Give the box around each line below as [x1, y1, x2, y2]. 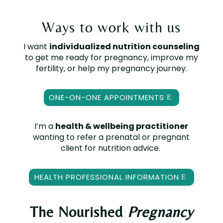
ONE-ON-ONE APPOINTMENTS [49, 92, 165, 103]
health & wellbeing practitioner [55, 120, 189, 132]
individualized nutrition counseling [49, 40, 200, 52]
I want [23, 40, 49, 52]
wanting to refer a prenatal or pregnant [33, 131, 190, 143]
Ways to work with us [42, 18, 181, 36]
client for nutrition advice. [60, 142, 162, 154]
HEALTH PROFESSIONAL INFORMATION [34, 172, 179, 183]
